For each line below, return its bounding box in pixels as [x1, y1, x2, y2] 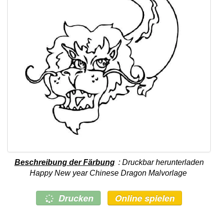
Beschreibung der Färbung [14, 158, 115, 166]
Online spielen [115, 191, 175, 204]
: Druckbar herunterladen [116, 158, 204, 166]
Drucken [58, 191, 94, 204]
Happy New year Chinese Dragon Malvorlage [30, 168, 187, 177]
